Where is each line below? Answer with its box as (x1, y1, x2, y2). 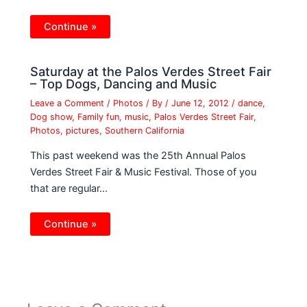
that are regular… (30, 182, 108, 195)
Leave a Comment (30, 97, 105, 108)
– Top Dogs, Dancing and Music (30, 76, 217, 92)
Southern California (105, 125, 185, 136)
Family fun (77, 111, 120, 122)
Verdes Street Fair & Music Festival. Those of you (30, 166, 257, 179)
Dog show (30, 111, 73, 122)
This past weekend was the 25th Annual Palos (30, 149, 247, 162)
